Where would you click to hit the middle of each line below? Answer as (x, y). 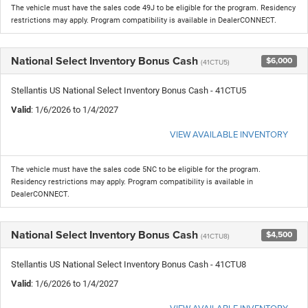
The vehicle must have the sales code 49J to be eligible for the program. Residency (153, 8)
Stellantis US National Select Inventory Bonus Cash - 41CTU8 (129, 264)
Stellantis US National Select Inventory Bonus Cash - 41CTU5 (129, 90)
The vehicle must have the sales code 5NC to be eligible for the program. (136, 169)
